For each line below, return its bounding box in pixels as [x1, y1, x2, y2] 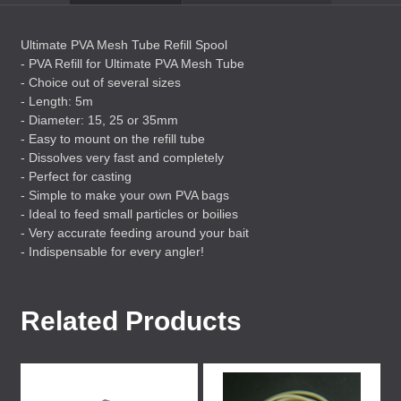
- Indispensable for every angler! [21, 244, 204, 259]
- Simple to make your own [21, 188, 175, 202]
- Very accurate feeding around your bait [21, 226, 249, 240]
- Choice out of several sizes [21, 75, 181, 90]
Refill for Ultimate [51, 56, 155, 71]
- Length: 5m [21, 94, 93, 108]
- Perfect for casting [21, 169, 132, 183]
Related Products [21, 306, 242, 336]
